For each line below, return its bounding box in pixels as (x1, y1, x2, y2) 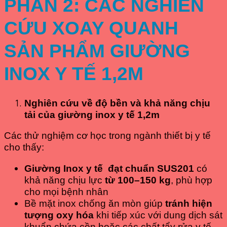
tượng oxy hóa (24, 210, 94, 221)
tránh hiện (165, 198, 212, 209)
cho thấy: (4, 142, 44, 153)
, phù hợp (171, 175, 212, 186)
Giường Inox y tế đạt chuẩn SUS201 (24, 163, 197, 174)
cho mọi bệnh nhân (24, 186, 108, 198)
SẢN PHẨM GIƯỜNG (4, 40, 190, 62)
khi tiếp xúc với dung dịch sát (94, 210, 222, 221)
